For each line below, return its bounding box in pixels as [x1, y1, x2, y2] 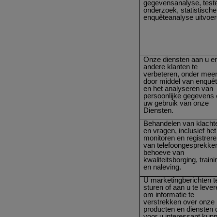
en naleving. [143, 163, 182, 171]
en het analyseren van [143, 84, 214, 93]
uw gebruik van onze [143, 99, 209, 107]
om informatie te [143, 190, 195, 199]
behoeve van [143, 148, 185, 156]
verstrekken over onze [143, 198, 215, 206]
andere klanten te [143, 62, 198, 71]
